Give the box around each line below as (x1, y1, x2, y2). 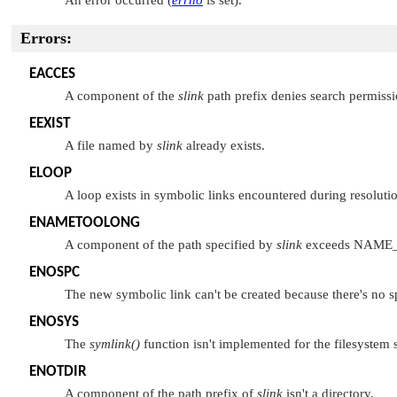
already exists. (183, 137, 265, 152)
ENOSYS (29, 314, 79, 330)
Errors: (20, 28, 72, 47)
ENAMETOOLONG (29, 214, 140, 230)
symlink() (90, 336, 140, 351)
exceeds (302, 237, 354, 252)
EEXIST (29, 115, 70, 131)
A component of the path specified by (65, 237, 276, 252)
